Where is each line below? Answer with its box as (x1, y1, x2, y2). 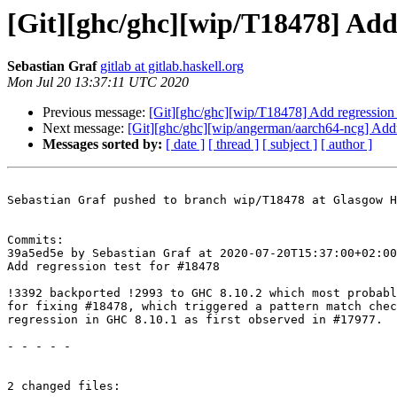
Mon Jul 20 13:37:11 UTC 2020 (7, 74, 189, 90)
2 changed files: (7, 379, 121, 393)
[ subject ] (262, 136, 317, 152)
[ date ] (166, 136, 205, 152)
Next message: (43, 121, 128, 136)
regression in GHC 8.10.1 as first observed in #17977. (7, 313, 383, 327)
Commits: (7, 233, 64, 247)
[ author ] (321, 136, 372, 152)
